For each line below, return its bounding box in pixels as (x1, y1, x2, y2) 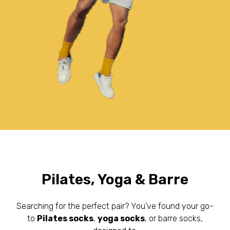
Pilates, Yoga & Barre (42, 170, 188, 188)
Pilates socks (37, 213, 93, 223)
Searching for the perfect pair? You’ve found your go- (16, 201, 214, 211)
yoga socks (98, 213, 145, 223)
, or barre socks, (145, 213, 203, 223)
